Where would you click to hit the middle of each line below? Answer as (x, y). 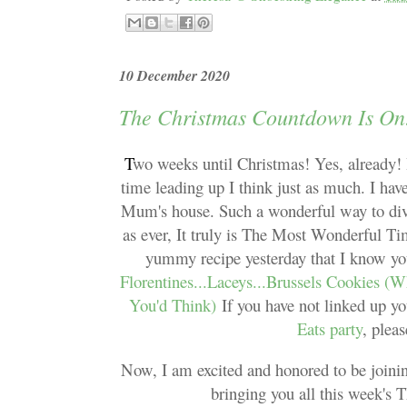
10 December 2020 (174, 76)
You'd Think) (172, 305)
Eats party (330, 328)
